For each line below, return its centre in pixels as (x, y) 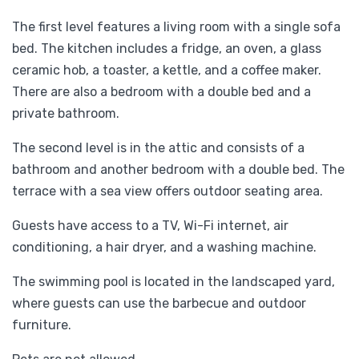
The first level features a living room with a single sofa (176, 26)
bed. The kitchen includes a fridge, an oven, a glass (167, 48)
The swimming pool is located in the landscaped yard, (173, 281)
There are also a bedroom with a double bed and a (161, 91)
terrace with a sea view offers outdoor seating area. (167, 191)
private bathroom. (66, 113)
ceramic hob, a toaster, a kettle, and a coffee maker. (167, 70)
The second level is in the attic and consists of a (158, 147)
